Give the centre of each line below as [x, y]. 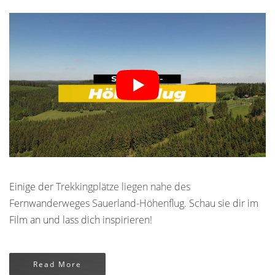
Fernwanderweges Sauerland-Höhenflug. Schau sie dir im [134, 203]
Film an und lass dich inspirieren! [81, 219]
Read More [57, 264]
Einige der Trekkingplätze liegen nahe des [100, 186]
